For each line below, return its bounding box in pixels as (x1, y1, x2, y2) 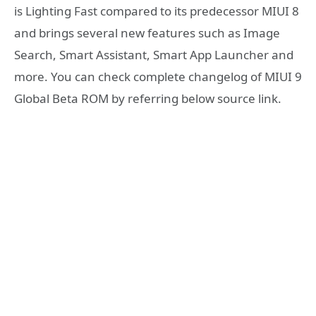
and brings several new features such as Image (14, 25, 280, 42)
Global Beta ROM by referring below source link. (14, 90, 281, 107)
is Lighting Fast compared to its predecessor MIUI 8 (14, 3, 299, 20)
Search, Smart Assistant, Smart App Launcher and (14, 47, 293, 63)
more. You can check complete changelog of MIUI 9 (14, 68, 302, 85)
